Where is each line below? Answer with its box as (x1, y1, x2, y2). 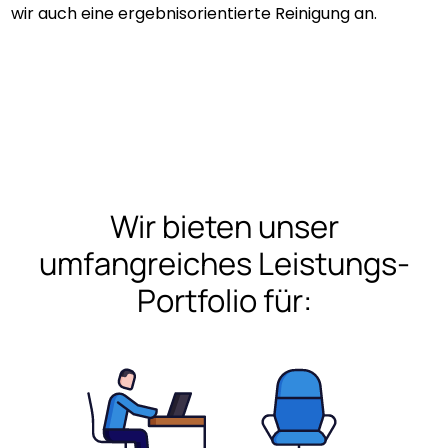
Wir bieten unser (109, 204, 339, 247)
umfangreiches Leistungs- (38, 241, 410, 284)
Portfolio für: (136, 278, 312, 321)
